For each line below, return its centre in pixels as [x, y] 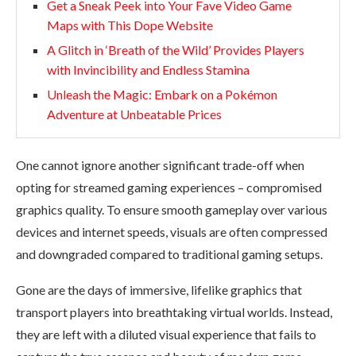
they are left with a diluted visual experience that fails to [166, 334]
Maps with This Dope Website [130, 25]
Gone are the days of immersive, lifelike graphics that [159, 289]
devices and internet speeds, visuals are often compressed [172, 231]
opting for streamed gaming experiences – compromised [169, 187]
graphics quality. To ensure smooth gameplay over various [172, 209]
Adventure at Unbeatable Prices [134, 114]
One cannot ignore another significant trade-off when [160, 164]
